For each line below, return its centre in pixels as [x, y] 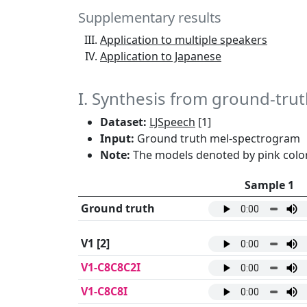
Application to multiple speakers [184, 40]
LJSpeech [172, 122]
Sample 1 [269, 185]
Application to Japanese [161, 57]
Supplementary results [150, 18]
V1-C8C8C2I [111, 268]
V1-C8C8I [104, 292]
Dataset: [123, 122]
